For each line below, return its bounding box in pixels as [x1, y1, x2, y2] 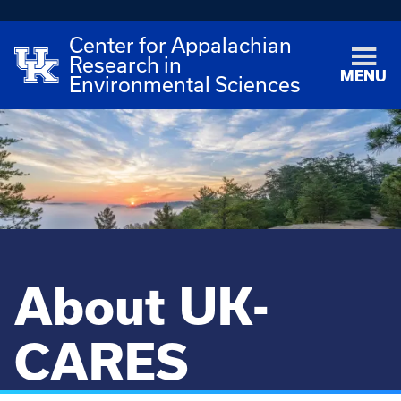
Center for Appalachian [69, 34, 293, 56]
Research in [69, 54, 183, 76]
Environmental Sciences [69, 73, 302, 96]
